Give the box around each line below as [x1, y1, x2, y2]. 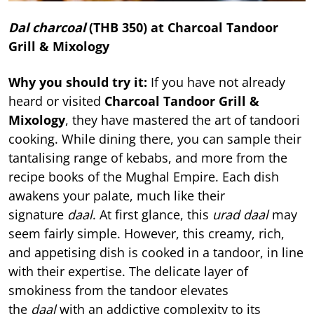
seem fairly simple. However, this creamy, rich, [8, 225, 285, 243]
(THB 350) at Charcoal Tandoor [86, 19, 278, 36]
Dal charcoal [8, 19, 86, 36]
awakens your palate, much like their [8, 187, 225, 205]
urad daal [212, 206, 268, 224]
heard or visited [8, 93, 104, 110]
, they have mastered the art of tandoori [65, 111, 300, 129]
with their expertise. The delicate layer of [8, 263, 248, 280]
